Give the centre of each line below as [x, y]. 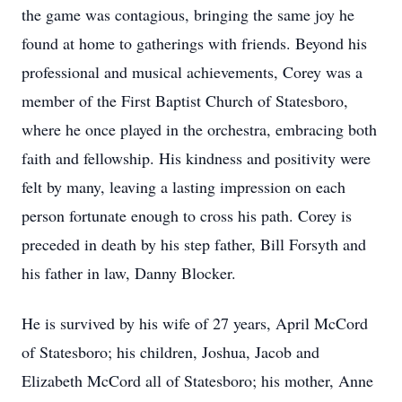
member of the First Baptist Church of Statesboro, [185, 100]
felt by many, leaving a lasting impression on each [184, 187]
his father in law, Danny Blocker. [129, 273]
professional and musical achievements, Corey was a [192, 72]
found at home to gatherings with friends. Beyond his [194, 43]
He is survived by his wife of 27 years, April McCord [195, 323]
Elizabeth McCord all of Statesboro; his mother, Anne [197, 380]
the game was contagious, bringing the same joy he [188, 14]
